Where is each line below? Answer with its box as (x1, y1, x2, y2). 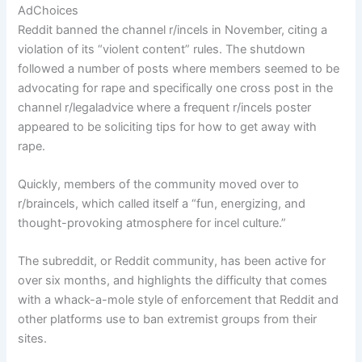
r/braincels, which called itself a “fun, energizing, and (18, 196, 306, 212)
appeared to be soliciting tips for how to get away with (18, 119, 318, 134)
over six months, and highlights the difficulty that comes (18, 273, 328, 288)
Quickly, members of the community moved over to (18, 177, 300, 192)
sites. (18, 331, 48, 347)
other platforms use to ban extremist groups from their (18, 312, 318, 327)
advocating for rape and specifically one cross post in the (18, 80, 334, 95)
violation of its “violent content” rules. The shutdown (18, 41, 306, 57)
